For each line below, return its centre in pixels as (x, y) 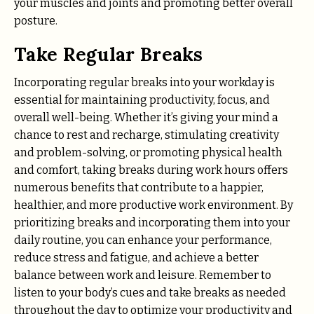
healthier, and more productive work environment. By (153, 205)
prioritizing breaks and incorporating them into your (152, 222)
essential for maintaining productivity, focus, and (142, 100)
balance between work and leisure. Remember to (143, 275)
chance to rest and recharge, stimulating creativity (146, 135)
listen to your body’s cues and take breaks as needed (150, 292)
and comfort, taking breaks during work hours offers (151, 170)
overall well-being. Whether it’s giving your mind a (146, 117)
